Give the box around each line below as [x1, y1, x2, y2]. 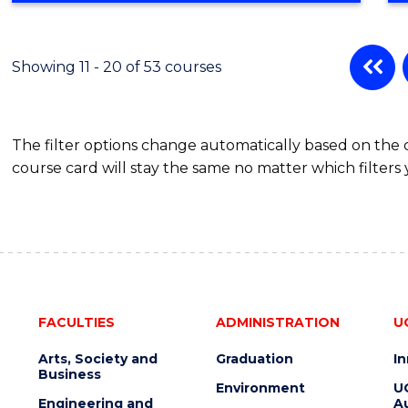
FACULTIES [37, 313, 115, 331]
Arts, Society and [37, 350, 158, 367]
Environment [215, 379, 305, 396]
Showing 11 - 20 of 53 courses [12, 57, 222, 76]
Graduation [215, 350, 293, 367]
